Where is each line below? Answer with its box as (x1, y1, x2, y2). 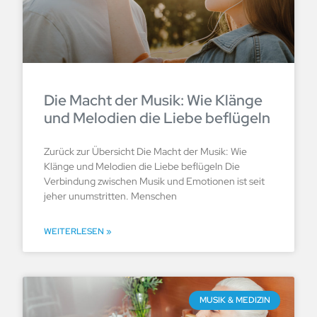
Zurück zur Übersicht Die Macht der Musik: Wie (44, 145, 247, 158)
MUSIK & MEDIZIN (199, 294, 270, 306)
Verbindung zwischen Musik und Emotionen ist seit (44, 175, 265, 188)
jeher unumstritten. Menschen (44, 190, 177, 203)
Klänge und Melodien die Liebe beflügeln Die (44, 160, 240, 173)
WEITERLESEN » (44, 226, 112, 238)
